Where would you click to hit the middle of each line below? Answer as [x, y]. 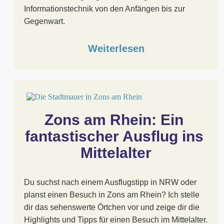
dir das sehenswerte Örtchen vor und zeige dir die [112, 207]
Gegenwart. [44, 21]
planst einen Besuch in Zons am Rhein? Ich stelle [112, 195]
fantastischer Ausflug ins [114, 136]
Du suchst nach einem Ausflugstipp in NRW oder [110, 182]
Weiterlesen [116, 48]
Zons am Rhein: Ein [114, 120]
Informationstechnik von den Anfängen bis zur [104, 9]
